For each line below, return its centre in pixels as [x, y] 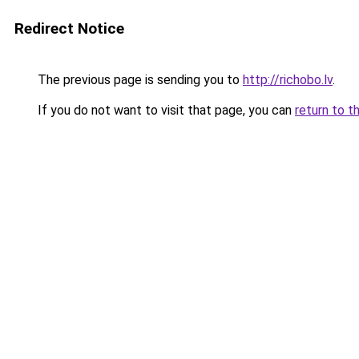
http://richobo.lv [288, 80]
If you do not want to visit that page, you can [165, 110]
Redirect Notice [69, 28]
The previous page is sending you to [139, 80]
